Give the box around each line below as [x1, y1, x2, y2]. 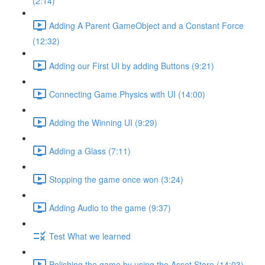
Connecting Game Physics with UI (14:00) [49, 88, 205, 100]
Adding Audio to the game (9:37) [49, 201, 171, 214]
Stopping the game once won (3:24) [49, 173, 183, 185]
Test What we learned [49, 230, 131, 242]
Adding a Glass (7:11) [49, 144, 131, 157]
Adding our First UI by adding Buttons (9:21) [49, 59, 214, 72]
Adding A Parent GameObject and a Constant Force [49, 19, 244, 31]
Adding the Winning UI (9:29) [49, 116, 157, 128]
